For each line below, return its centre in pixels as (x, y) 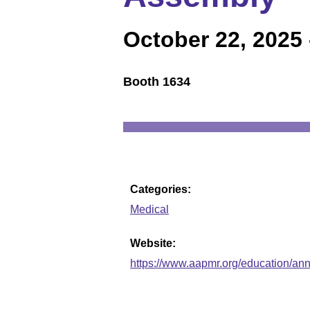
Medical (149, 210)
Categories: (161, 190)
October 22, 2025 (213, 39)
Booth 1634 (157, 82)
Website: (153, 244)
